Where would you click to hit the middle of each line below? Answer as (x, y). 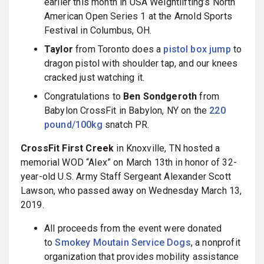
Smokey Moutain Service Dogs (123, 242)
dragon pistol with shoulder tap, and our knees (141, 63)
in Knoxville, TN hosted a (167, 148)
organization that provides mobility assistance (142, 256)
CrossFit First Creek (67, 148)
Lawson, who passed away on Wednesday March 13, (131, 190)
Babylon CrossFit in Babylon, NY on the (127, 110)
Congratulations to (82, 96)
